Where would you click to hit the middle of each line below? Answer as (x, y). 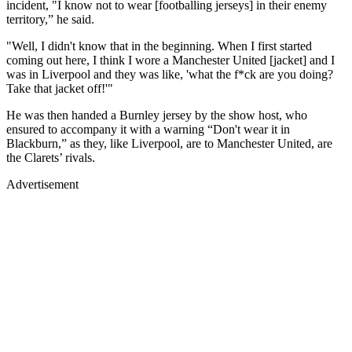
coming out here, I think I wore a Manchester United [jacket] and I (170, 60)
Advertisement (42, 185)
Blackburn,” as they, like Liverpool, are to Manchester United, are (169, 144)
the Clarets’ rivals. (52, 158)
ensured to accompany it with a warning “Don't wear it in (148, 130)
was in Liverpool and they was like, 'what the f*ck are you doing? (170, 75)
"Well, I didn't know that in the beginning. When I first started (159, 46)
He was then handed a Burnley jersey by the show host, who (157, 115)
